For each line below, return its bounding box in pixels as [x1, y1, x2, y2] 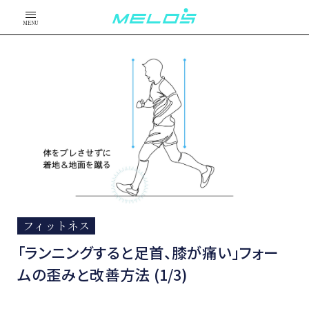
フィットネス [23, 217, 90, 235]
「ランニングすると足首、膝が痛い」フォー [17, 241, 279, 263]
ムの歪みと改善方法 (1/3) [17, 263, 187, 286]
